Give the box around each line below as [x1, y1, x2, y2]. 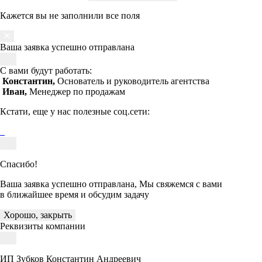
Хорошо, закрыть [4, 209, 72, 220]
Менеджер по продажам [29, 86, 125, 96]
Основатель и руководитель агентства [57, 75, 209, 86]
